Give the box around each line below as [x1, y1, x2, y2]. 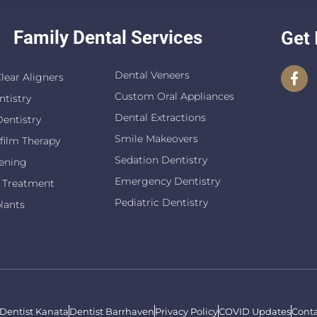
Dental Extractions [115, 110, 206, 124]
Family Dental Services [13, 26, 202, 48]
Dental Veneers [115, 68, 190, 81]
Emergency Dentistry [115, 174, 220, 188]
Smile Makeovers [115, 132, 198, 145]
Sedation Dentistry [115, 153, 207, 166]
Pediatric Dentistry [115, 195, 208, 209]
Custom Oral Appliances [115, 89, 234, 103]
